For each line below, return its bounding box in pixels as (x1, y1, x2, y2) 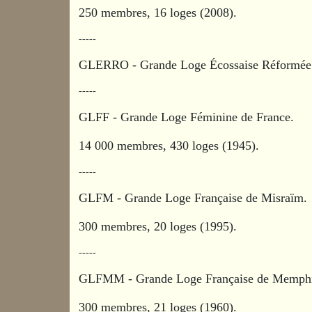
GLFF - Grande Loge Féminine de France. (79, 109, 298, 124)
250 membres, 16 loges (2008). (79, 5, 237, 19)
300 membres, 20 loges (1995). (79, 219, 237, 233)
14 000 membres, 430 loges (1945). (79, 138, 260, 153)
